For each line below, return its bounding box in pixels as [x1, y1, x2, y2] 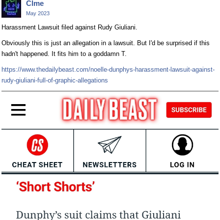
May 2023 [26, 10, 50, 17]
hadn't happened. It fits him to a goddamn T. [1, 50, 127, 58]
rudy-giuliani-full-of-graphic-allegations [1, 77, 108, 84]
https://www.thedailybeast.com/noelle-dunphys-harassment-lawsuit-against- [1, 66, 215, 74]
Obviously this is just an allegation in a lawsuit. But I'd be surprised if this [1, 39, 210, 47]
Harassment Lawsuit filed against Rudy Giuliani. [1, 24, 137, 31]
